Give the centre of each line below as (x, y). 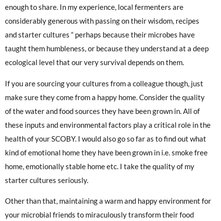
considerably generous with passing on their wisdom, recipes (102, 21)
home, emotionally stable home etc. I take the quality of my (100, 166)
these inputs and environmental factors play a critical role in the (108, 125)
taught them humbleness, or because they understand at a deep (107, 49)
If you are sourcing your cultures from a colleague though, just (104, 83)
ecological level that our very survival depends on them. (94, 62)
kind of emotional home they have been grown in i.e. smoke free (106, 152)
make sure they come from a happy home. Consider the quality (105, 97)
